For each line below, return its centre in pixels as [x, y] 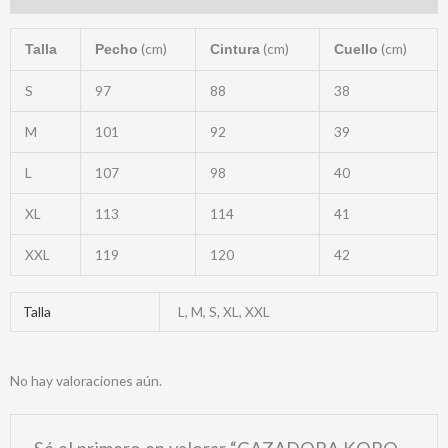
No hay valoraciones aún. [86, 381]
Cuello [355, 49]
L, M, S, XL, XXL [224, 311]
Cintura [234, 49]
